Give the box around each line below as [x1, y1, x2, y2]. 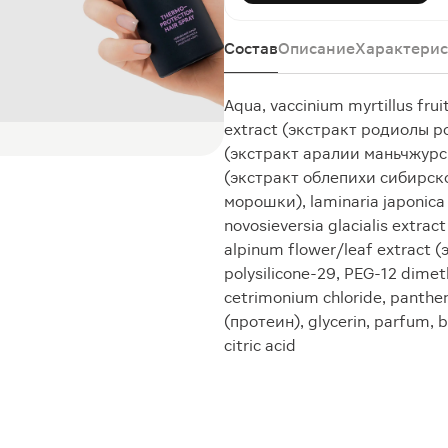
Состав [224, 39, 278, 58]
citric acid [224, 336, 296, 355]
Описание [278, 39, 355, 58]
